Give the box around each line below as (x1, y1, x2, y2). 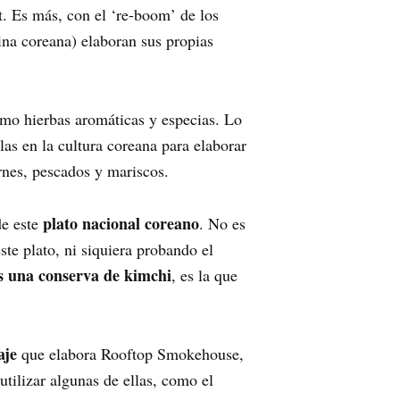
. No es (199, 212, 246, 234)
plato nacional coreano (43, 212, 199, 235)
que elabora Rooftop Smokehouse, (17, 343, 244, 364)
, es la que (171, 264, 237, 286)
